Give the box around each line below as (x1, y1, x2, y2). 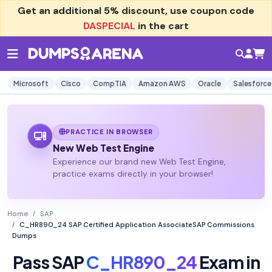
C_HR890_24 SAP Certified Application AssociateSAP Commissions (19, 220, 254, 230)
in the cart (135, 19, 189, 32)
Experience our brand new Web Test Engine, (52, 157, 225, 168)
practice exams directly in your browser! (52, 169, 213, 180)
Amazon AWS (138, 79, 186, 88)
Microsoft (13, 79, 49, 88)
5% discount (104, 4, 165, 17)
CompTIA (93, 79, 126, 88)
